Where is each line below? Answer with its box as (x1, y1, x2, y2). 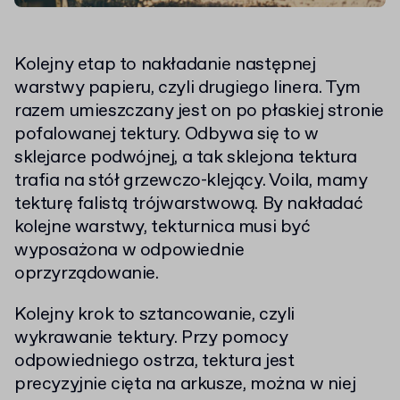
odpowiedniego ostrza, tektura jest (14, 349, 295, 374)
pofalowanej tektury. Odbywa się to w (14, 122, 319, 147)
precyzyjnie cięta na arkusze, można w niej (14, 372, 356, 397)
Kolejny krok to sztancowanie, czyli (14, 303, 296, 328)
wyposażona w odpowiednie (14, 238, 245, 263)
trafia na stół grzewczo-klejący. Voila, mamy (14, 169, 368, 194)
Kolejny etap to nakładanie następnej (14, 53, 316, 78)
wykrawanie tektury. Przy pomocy (14, 326, 288, 351)
